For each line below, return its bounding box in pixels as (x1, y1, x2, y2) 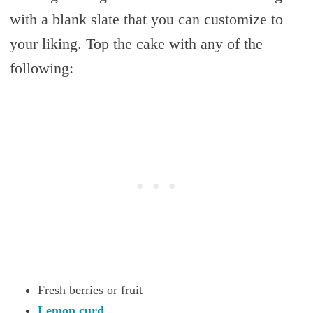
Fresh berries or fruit (37, 282, 143, 297)
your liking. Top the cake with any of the (9, 34, 263, 52)
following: (9, 59, 73, 77)
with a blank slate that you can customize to (9, 10, 283, 28)
